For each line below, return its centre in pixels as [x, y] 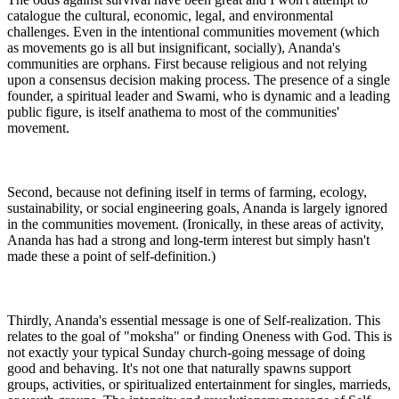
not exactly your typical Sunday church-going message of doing [186, 352]
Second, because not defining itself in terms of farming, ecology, [187, 191]
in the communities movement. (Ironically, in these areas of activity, [195, 224]
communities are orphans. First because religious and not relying [187, 63]
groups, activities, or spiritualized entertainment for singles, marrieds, [199, 384]
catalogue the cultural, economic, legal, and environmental [170, 15]
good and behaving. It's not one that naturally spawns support [179, 368]
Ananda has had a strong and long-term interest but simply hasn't [188, 240]
